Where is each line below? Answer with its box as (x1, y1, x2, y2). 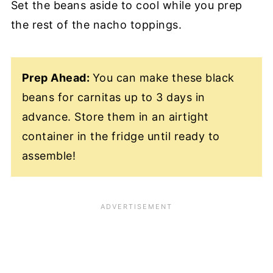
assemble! (21, 149, 76, 163)
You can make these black (92, 71, 235, 85)
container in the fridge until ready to (21, 130, 220, 143)
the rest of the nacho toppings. (10, 18, 182, 32)
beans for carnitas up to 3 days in (21, 91, 205, 104)
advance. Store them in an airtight (21, 110, 209, 124)
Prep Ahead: (21, 71, 93, 85)
